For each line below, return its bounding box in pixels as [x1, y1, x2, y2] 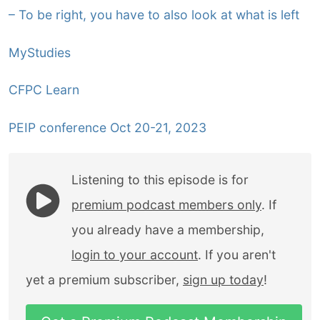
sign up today [183, 271, 264, 287]
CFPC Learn [9, 82, 79, 98]
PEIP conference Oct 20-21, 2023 [9, 119, 206, 135]
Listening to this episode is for [71, 171, 249, 187]
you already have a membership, [71, 221, 264, 237]
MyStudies [9, 44, 71, 60]
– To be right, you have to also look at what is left [9, 7, 299, 23]
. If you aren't [198, 246, 276, 262]
